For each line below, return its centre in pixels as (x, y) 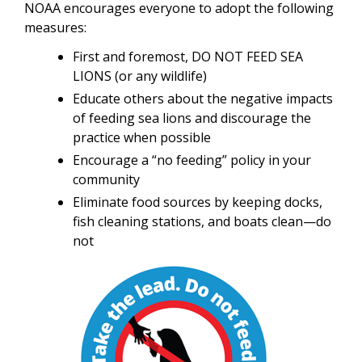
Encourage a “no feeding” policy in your (192, 160)
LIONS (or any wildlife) (141, 76)
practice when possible (143, 138)
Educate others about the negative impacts (203, 99)
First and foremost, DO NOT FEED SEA (188, 57)
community (108, 180)
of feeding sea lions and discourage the (192, 118)
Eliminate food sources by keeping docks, (198, 202)
